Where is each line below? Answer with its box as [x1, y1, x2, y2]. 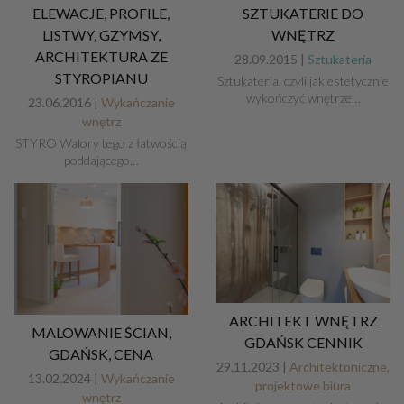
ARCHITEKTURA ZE [34, 48, 168, 66]
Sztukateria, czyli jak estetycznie [217, 73, 389, 89]
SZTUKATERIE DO [243, 5, 363, 23]
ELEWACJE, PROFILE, [32, 5, 170, 23]
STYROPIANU [54, 69, 148, 87]
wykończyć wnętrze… [245, 90, 361, 106]
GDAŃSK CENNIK [243, 333, 363, 351]
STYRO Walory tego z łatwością [15, 135, 187, 151]
